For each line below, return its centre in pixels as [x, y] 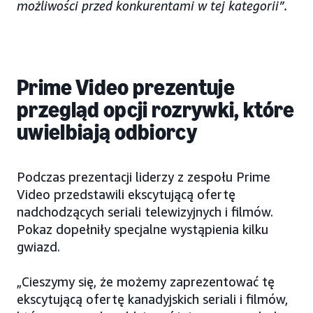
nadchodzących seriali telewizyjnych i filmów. [145, 211]
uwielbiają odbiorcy [107, 132]
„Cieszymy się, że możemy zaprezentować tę [146, 281]
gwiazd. [38, 246]
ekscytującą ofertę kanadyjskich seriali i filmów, [152, 299]
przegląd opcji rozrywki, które [156, 109]
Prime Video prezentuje [126, 87]
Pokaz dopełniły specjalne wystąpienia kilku [143, 229]
